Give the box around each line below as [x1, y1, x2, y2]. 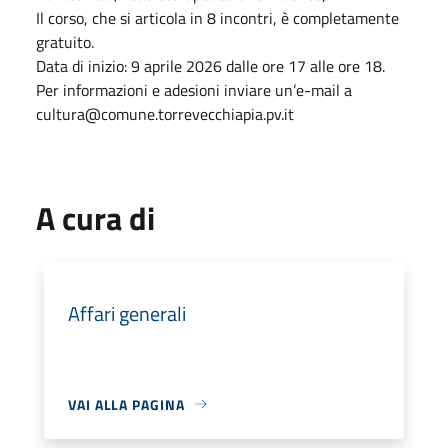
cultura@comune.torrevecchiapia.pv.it [36, 101, 294, 126]
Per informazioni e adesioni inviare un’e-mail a [36, 77, 352, 102]
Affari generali [68, 297, 186, 329]
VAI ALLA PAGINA [68, 393, 185, 415]
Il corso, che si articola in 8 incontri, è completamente [36, 5, 399, 30]
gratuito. [36, 29, 98, 54]
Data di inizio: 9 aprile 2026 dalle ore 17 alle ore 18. [36, 53, 389, 78]
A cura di [36, 193, 155, 242]
